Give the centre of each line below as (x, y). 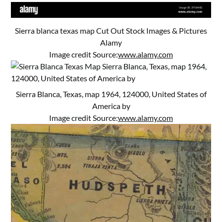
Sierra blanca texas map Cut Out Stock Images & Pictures (111, 30)
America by (111, 106)
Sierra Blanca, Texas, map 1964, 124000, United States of (111, 94)
